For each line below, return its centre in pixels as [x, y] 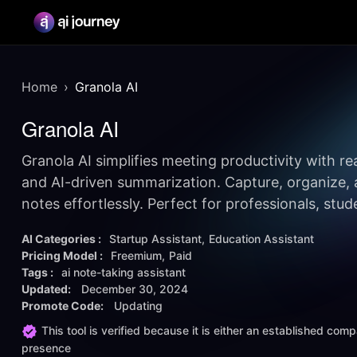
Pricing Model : [62, 255]
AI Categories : [61, 239]
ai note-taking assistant [124, 272]
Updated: [47, 289]
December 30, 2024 [135, 289]
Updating [138, 306]
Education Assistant [261, 239]
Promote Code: [64, 306]
